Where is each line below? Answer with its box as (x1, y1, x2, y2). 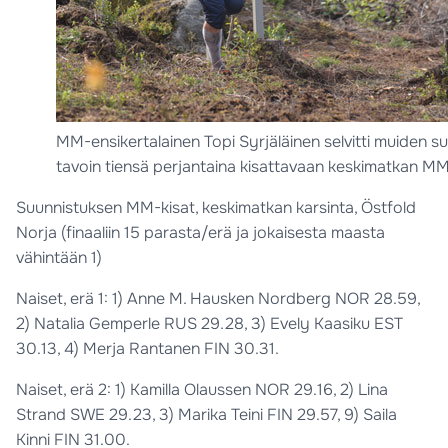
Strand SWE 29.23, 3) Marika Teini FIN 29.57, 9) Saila (16, 404, 397, 426)
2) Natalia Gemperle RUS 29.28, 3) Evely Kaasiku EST (16, 313, 403, 335)
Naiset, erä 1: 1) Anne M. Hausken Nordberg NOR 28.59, (16, 288, 420, 310)
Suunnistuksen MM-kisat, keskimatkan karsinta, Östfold (16, 197, 416, 219)
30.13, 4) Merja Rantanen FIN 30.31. (16, 338, 279, 360)
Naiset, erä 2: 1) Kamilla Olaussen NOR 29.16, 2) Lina (16, 379, 388, 401)
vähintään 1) (16, 247, 102, 269)
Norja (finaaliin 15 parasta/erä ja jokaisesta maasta (16, 222, 385, 244)
